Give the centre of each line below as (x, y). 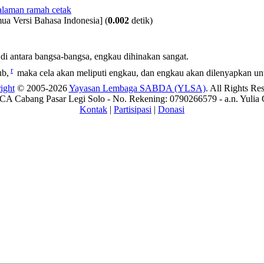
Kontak (93, 109)
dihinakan (142, 57)
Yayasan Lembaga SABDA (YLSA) (137, 88)
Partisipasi (133, 109)
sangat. (174, 57)
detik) (141, 20)
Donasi (171, 109)
